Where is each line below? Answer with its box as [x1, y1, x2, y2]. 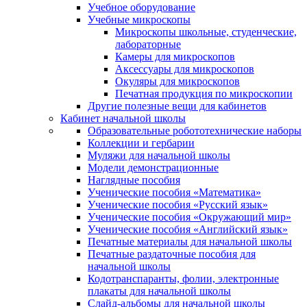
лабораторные [115, 38, 181, 50]
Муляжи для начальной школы [88, 149, 230, 161]
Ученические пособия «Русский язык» [88, 199, 268, 210]
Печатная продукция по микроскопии [115, 88, 293, 99]
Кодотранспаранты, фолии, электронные [88, 273, 279, 284]
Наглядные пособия [88, 174, 180, 186]
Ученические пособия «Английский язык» [88, 223, 288, 235]
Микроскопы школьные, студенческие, [115, 26, 297, 38]
